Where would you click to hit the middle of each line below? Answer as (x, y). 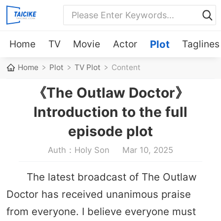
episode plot (110, 131)
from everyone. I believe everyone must (101, 211)
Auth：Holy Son (79, 150)
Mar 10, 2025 (147, 150)
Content (126, 68)
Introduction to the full (110, 112)
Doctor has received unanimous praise (98, 194)
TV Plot (88, 68)
